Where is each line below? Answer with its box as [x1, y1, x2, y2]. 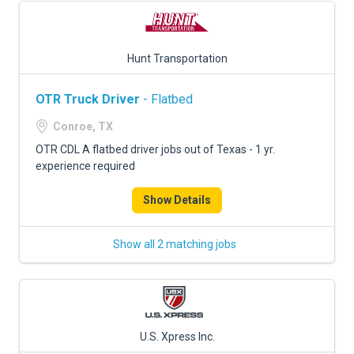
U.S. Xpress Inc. [139, 330, 215, 343]
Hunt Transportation [126, 52, 228, 65]
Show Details [143, 194, 211, 206]
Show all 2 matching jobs [113, 238, 236, 250]
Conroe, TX [53, 120, 113, 133]
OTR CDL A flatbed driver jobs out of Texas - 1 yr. [36, 143, 275, 156]
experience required [36, 160, 135, 172]
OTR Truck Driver [36, 92, 140, 107]
